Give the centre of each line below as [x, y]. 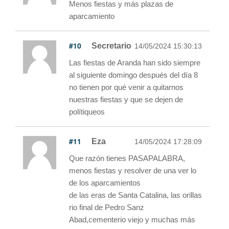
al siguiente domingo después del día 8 [133, 75]
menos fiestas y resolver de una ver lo [133, 170]
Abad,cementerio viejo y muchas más [132, 219]
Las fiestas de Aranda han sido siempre [135, 62]
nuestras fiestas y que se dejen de [126, 99]
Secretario [111, 45]
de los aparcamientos [105, 182]
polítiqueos [87, 111]
